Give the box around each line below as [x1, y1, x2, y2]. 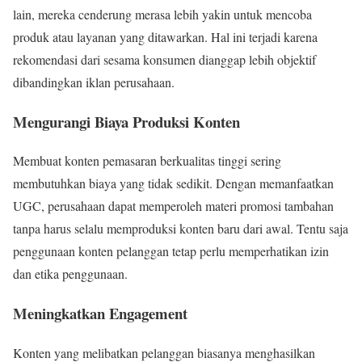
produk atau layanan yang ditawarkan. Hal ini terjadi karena [13, 27, 318, 45]
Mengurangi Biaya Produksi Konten [13, 110, 240, 133]
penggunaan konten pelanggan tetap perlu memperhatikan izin [13, 242, 329, 260]
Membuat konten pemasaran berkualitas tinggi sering [13, 152, 281, 170]
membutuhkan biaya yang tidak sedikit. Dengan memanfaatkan [13, 175, 334, 192]
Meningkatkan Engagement [13, 301, 187, 324]
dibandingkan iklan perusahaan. [13, 73, 175, 90]
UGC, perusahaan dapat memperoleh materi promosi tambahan [13, 197, 334, 215]
